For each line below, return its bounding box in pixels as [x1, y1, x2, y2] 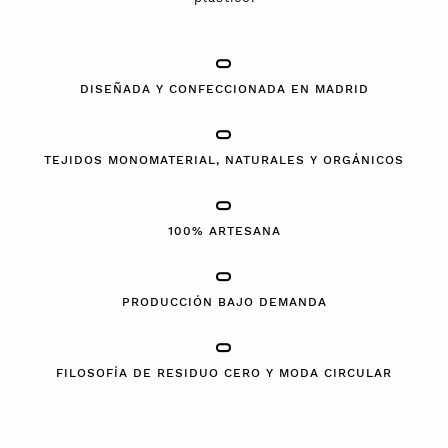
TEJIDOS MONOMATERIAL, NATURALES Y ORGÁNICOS [44, 152, 404, 167]
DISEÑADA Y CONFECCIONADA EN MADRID [79, 81, 369, 96]
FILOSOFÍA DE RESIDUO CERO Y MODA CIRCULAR [56, 365, 392, 380]
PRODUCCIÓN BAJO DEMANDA [121, 294, 327, 309]
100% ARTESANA [167, 223, 281, 238]
